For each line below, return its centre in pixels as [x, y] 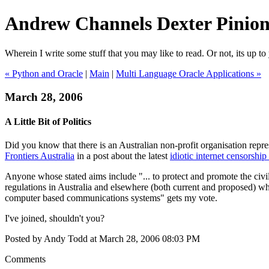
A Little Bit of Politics [48, 121]
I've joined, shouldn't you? [55, 219]
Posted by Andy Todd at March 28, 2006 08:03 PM [102, 239]
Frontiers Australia [40, 156]
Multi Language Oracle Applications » [189, 73]
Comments [25, 259]
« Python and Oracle [44, 73]
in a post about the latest [122, 156]
